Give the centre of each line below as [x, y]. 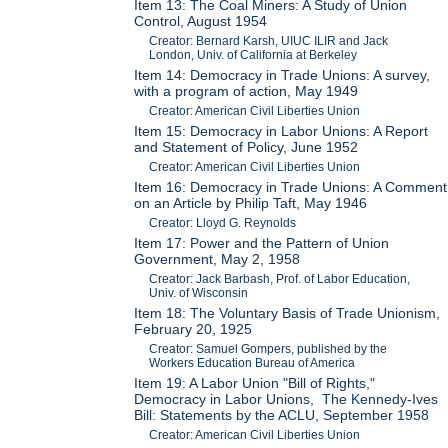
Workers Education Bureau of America [252, 362]
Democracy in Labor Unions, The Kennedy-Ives [286, 398]
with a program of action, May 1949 [246, 90]
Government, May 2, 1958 [217, 258]
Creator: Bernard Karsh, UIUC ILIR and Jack [269, 40]
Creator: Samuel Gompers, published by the [268, 348]
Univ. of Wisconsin [199, 292]
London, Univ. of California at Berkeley [253, 54]
